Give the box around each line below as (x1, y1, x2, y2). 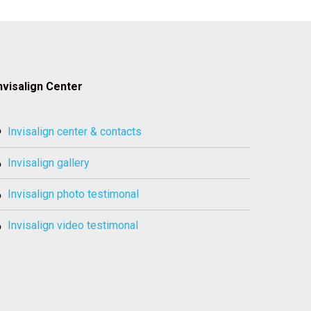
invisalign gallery (11, 156, 90, 169)
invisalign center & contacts (11, 125, 142, 138)
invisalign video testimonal (11, 219, 138, 232)
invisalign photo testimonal (11, 187, 139, 201)
